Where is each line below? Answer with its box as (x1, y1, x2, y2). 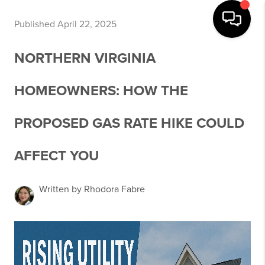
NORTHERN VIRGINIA (14, 50, 156, 67)
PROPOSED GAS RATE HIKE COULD (14, 115, 244, 132)
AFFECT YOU (14, 147, 99, 164)
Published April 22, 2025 (14, 18, 117, 30)
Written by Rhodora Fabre (39, 183, 145, 195)
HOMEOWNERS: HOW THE (14, 82, 188, 99)
